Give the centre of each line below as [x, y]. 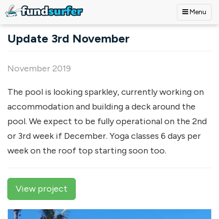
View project [42, 189]
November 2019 [39, 68]
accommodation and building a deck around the [101, 107]
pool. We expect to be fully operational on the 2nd [107, 121]
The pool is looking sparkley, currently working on [106, 92]
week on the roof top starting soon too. [87, 151]
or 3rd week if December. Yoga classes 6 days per [104, 136]
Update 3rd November [68, 38]
